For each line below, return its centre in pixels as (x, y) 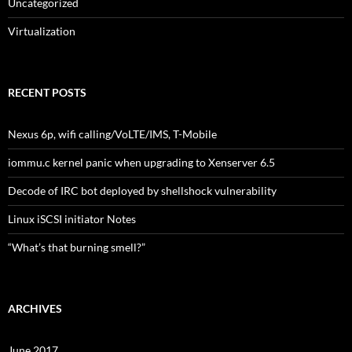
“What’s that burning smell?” (77, 247)
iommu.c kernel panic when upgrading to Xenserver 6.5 (141, 162)
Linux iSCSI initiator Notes (72, 219)
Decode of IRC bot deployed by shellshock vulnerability (142, 191)
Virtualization (42, 31)
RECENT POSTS (47, 92)
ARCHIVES (35, 308)
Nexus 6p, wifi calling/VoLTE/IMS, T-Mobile (112, 134)
